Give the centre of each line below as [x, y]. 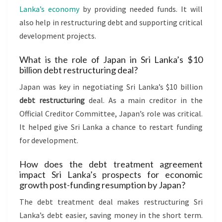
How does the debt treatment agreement [111, 164]
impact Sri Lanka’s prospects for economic [111, 174]
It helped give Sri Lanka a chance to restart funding [111, 127]
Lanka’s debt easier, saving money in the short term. [111, 215]
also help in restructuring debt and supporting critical [111, 22]
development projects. [58, 35]
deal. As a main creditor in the [143, 100]
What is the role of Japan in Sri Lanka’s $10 [111, 59]
